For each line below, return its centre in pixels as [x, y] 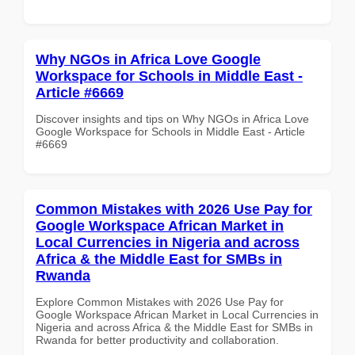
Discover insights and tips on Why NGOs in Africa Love [172, 118]
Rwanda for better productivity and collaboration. [157, 340]
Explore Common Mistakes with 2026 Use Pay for [160, 302]
